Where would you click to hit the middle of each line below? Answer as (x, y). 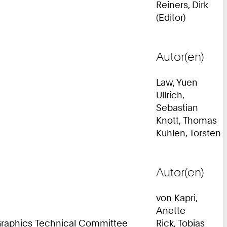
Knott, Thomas (186, 120)
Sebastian (177, 107)
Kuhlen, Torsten (188, 133)
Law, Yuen (177, 82)
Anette (171, 210)
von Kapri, (177, 197)
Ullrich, (170, 94)
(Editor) (171, 17)
